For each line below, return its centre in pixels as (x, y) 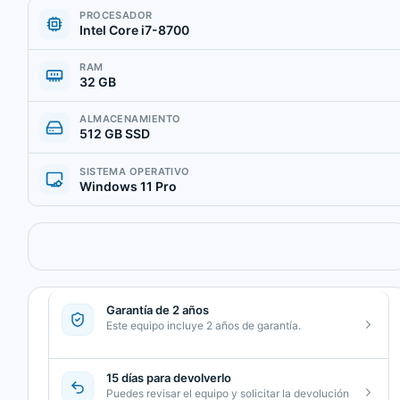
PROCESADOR (116, 16)
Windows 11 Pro (129, 186)
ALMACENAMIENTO (130, 119)
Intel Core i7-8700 (135, 30)
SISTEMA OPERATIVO (135, 171)
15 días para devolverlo (169, 378)
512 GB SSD (115, 134)
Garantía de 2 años (158, 310)
